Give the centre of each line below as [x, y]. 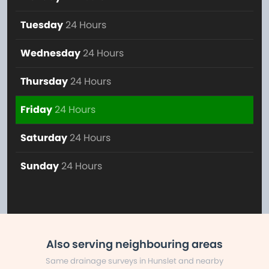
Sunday [40, 166]
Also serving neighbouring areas [134, 244]
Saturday [44, 138]
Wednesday [50, 53]
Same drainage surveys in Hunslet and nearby [134, 261]
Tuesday [42, 25]
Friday [36, 109]
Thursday [44, 81]
